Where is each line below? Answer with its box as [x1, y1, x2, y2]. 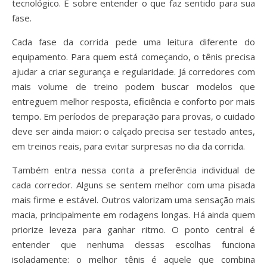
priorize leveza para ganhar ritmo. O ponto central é [12, 223, 255, 235]
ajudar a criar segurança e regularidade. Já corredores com [12, 66, 255, 77]
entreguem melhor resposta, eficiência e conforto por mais [12, 95, 255, 107]
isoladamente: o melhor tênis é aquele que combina [12, 253, 255, 265]
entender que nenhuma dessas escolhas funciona [12, 238, 255, 250]
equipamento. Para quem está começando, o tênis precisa [12, 51, 255, 63]
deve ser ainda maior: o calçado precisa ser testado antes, [12, 125, 255, 137]
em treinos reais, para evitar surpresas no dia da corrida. [12, 140, 245, 152]
